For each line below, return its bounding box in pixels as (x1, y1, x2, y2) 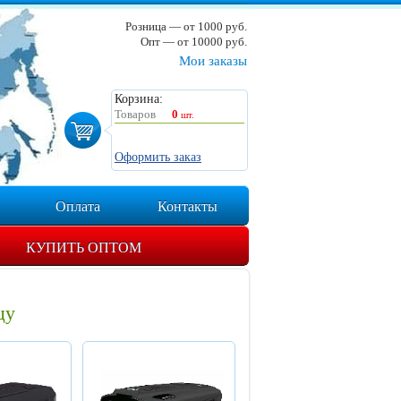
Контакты (158, 199, 218, 215)
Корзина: (115, 92, 163, 106)
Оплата (55, 199, 100, 215)
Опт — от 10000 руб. (141, 35, 247, 48)
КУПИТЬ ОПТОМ (25, 240, 141, 256)
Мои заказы (179, 54, 247, 68)
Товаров (115, 107, 156, 121)
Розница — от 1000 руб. (125, 20, 247, 33)
